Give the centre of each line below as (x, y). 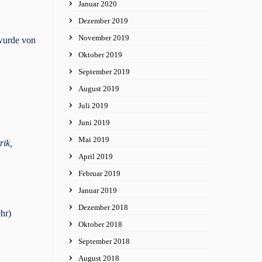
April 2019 (96, 156)
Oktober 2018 (100, 224)
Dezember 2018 (103, 207)
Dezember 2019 (103, 21)
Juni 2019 (94, 123)
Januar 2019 (98, 190)
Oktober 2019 (100, 55)
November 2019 (104, 38)
